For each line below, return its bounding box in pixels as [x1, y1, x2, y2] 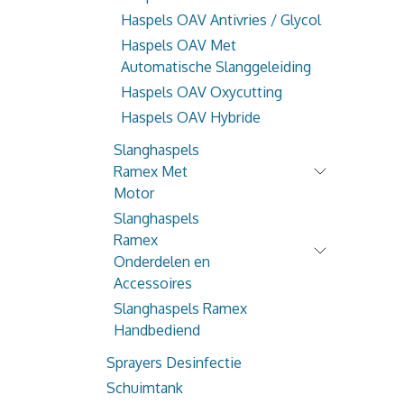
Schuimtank [106, 379, 183, 397]
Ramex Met [114, 162, 188, 180]
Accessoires [114, 274, 192, 292]
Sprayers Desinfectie [106, 353, 242, 372]
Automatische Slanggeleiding [121, 58, 311, 76]
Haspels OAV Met [121, 36, 236, 54]
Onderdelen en [114, 252, 210, 271]
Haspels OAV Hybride [121, 108, 261, 126]
